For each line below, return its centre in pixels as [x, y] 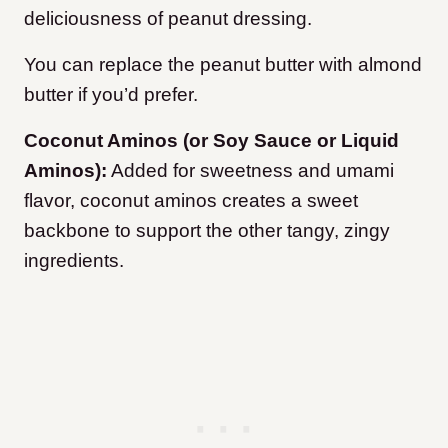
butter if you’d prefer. [111, 95]
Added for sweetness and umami [250, 171]
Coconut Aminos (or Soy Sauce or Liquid [211, 141]
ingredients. [74, 261]
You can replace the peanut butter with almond [223, 65]
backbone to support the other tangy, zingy [207, 231]
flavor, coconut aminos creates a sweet [191, 201]
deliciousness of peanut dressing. [168, 19]
